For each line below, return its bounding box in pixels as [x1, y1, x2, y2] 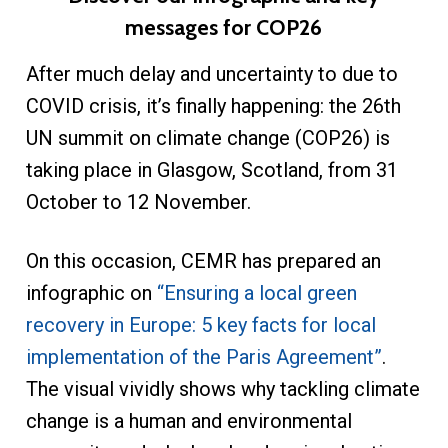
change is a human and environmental [25, 408, 352, 433]
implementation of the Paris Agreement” [25, 344, 382, 369]
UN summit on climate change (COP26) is [25, 125, 390, 150]
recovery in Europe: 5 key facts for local [25, 312, 376, 337]
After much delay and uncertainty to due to [25, 61, 398, 86]
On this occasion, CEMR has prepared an [25, 248, 381, 273]
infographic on [25, 280, 157, 305]
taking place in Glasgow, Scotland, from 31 [25, 157, 398, 182]
